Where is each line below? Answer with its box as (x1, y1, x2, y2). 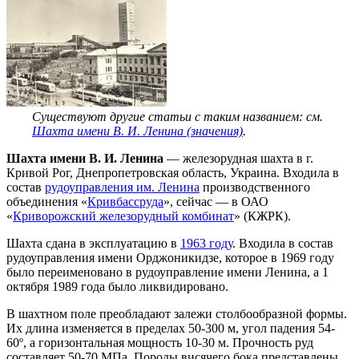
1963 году (180, 236, 232, 250)
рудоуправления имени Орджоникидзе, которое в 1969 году (6, 250, 334, 264)
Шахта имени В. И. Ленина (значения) (32, 123, 243, 138)
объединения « (6, 194, 87, 208)
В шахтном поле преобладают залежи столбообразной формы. (6, 306, 347, 321)
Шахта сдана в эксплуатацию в (6, 236, 180, 250)
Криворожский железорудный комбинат (13, 208, 234, 223)
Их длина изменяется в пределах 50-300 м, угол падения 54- (6, 321, 335, 335)
